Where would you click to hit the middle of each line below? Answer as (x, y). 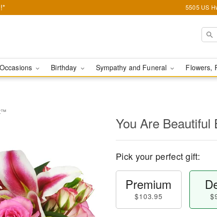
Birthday (65, 67)
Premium (149, 184)
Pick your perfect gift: (158, 156)
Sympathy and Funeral (132, 67)
